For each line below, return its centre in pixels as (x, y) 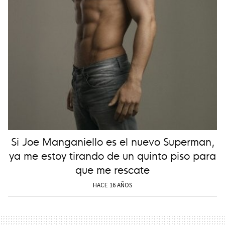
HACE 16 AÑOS (113, 185)
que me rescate (113, 169)
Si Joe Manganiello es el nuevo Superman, (113, 141)
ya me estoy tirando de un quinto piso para (113, 155)
